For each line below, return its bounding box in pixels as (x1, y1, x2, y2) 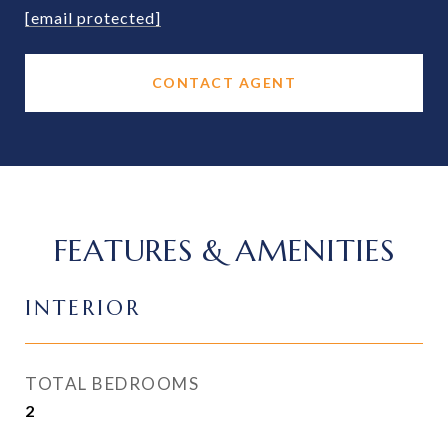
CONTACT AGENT (151, 74, 297, 91)
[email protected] (25, 8, 161, 27)
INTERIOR (25, 295, 141, 321)
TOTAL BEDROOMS (25, 373, 199, 394)
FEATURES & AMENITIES (53, 232, 395, 269)
